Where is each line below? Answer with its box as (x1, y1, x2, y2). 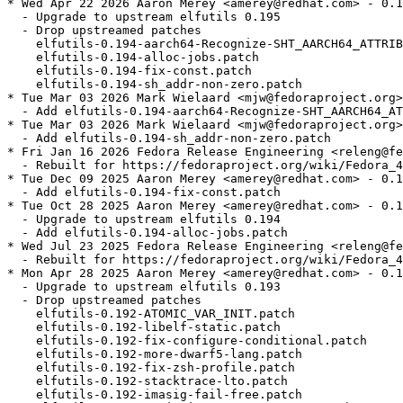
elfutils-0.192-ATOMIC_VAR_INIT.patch (7, 307, 295, 321)
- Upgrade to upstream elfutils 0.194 (7, 212, 281, 227)
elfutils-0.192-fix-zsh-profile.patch (7, 361, 295, 375)
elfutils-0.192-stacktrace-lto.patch (7, 374, 288, 389)
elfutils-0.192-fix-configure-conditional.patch (7, 334, 367, 348)
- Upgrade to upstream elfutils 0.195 (7, 10, 281, 24)
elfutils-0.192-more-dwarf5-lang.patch (7, 347, 302, 362)
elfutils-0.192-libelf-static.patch (7, 320, 281, 335)
